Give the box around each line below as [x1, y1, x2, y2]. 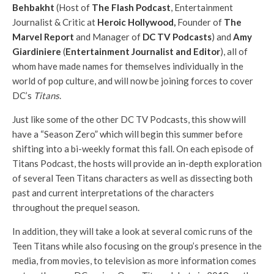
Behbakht [12, 1, 54, 13]
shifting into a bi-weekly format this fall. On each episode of [12, 143, 254, 154]
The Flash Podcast [92, 1, 171, 13]
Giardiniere [12, 45, 61, 57]
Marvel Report [12, 31, 74, 42]
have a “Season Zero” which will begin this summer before [12, 128, 243, 139]
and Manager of [74, 31, 143, 42]
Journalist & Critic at [12, 16, 97, 28]
